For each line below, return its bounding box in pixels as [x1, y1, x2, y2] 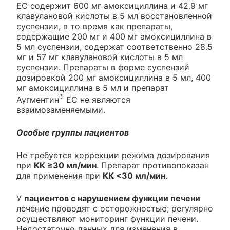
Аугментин [16, 94, 59, 105]
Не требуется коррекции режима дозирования [16, 149, 210, 160]
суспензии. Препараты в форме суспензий [16, 62, 189, 72]
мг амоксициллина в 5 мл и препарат [16, 82, 169, 93]
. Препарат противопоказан [97, 160, 209, 170]
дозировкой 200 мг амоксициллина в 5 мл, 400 [16, 72, 211, 83]
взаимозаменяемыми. [16, 104, 105, 115]
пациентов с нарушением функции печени [24, 193, 200, 203]
